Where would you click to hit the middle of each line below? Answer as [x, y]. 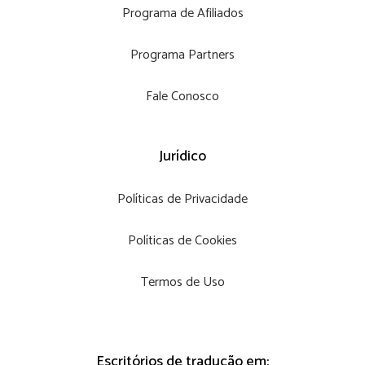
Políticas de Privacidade [182, 200]
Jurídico [182, 157]
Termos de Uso [182, 283]
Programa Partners [182, 55]
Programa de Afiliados [182, 14]
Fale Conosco [182, 97]
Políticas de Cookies [182, 241]
